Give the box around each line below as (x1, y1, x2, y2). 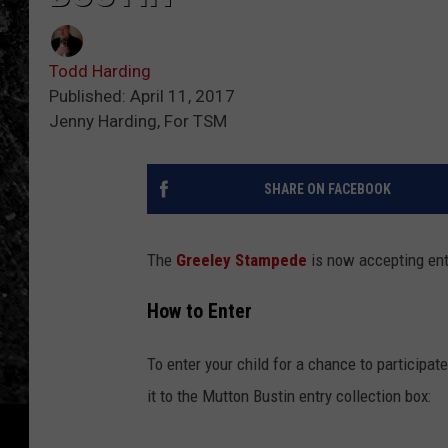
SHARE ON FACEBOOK (263, 181, 391, 198)
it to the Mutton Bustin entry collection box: (147, 385, 431, 406)
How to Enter (147, 299, 252, 323)
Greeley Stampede (176, 250, 307, 271)
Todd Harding (49, 61, 151, 82)
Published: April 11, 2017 (49, 86, 235, 107)
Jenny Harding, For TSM (49, 111, 227, 132)
